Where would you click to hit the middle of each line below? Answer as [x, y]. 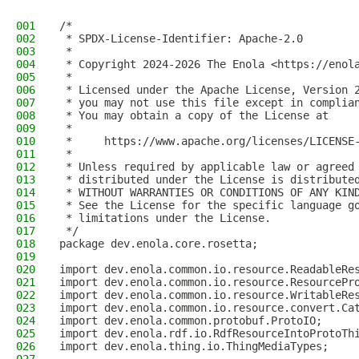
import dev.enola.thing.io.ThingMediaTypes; [194, 346]
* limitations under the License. [165, 218]
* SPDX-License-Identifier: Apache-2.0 [181, 38]
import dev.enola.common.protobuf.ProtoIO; [191, 321]
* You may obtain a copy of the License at [194, 115]
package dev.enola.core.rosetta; [159, 244]
